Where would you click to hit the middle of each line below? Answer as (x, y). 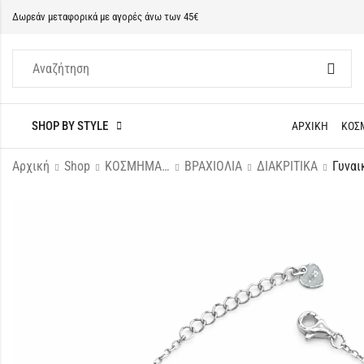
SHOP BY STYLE (70, 126)
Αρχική (31, 166)
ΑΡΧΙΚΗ (310, 126)
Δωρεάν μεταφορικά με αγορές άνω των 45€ (105, 17)
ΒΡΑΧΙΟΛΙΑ (213, 166)
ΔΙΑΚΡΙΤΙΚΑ (287, 166)
